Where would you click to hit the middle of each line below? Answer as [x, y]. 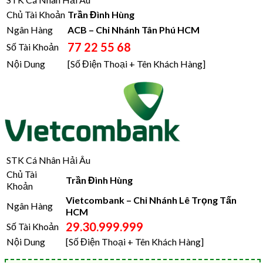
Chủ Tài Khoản [36, 14]
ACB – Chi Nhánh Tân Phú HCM [134, 29]
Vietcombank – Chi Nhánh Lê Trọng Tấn [151, 200]
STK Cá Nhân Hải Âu [48, 160]
